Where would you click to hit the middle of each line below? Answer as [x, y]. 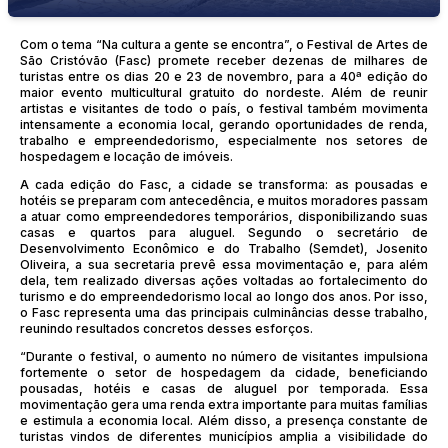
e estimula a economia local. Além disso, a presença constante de [224, 420]
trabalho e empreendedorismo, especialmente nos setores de [224, 140]
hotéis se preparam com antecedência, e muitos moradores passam [224, 200]
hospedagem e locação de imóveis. [126, 156]
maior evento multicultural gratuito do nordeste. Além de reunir [224, 92]
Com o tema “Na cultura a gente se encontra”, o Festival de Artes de [224, 44]
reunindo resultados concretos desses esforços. [166, 328]
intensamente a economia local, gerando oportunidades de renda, [224, 124]
